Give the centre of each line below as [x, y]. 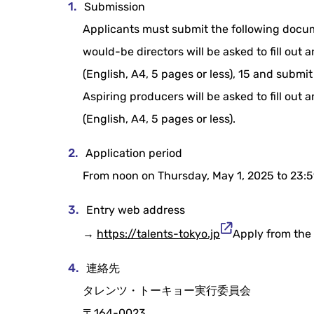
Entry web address [136, 210]
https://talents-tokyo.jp [159, 233]
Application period [134, 153]
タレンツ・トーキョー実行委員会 [167, 290]
